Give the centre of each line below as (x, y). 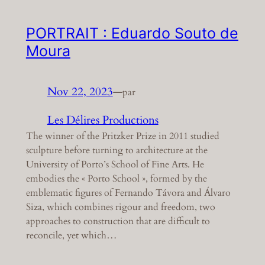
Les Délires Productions (103, 120)
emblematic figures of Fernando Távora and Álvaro (128, 193)
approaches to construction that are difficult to (118, 222)
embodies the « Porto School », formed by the (116, 179)
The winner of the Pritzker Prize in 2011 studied (122, 136)
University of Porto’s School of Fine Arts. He (115, 165)
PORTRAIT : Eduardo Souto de (132, 33)
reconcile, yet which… (71, 236)
